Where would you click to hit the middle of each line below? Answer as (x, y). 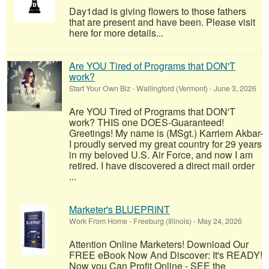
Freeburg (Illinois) (162, 221)
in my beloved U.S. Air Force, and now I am (161, 155)
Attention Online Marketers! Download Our (159, 244)
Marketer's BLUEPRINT (119, 209)
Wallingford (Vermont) (172, 88)
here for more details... (116, 33)
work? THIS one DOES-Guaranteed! (147, 122)
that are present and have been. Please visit (162, 22)
